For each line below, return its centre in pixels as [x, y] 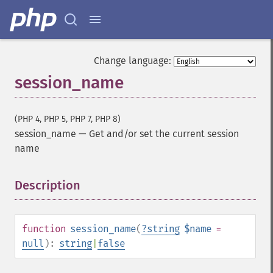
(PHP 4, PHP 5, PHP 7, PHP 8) [68, 119]
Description [48, 185]
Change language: [133, 61]
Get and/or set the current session [164, 134]
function [44, 229]
